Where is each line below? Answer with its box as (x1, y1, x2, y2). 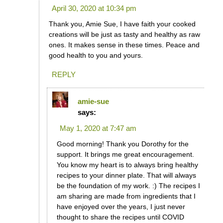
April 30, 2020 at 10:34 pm (51, 3, 136, 12)
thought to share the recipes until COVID (56, 213, 184, 221)
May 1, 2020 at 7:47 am (59, 123, 136, 132)
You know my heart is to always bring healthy (56, 160, 198, 169)
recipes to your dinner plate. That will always (56, 171, 196, 179)
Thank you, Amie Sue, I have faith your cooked (48, 19, 196, 28)
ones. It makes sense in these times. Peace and (48, 40, 200, 49)
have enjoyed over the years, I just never (56, 202, 185, 211)
